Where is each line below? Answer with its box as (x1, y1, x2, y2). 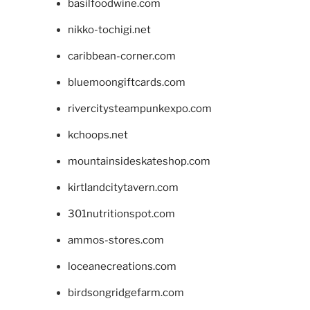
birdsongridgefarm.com (67, 286, 184, 299)
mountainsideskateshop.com (67, 154, 210, 167)
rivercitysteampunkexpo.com (67, 102, 212, 115)
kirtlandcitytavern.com (67, 181, 179, 194)
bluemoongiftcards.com (67, 75, 185, 89)
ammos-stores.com (67, 233, 164, 246)
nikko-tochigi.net (67, 23, 151, 36)
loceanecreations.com (67, 259, 176, 273)
